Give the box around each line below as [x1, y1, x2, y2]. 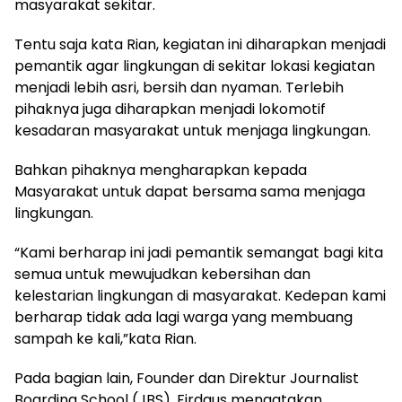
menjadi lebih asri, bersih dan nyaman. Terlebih [14, 77, 344, 98]
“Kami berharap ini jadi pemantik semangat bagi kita [14, 242, 383, 263]
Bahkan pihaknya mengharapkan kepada [14, 160, 307, 180]
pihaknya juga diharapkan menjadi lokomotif [14, 99, 326, 119]
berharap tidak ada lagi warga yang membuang [14, 307, 353, 328]
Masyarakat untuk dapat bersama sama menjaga [14, 181, 365, 202]
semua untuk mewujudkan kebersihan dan [14, 264, 310, 284]
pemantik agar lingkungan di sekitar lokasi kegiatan [14, 56, 375, 76]
